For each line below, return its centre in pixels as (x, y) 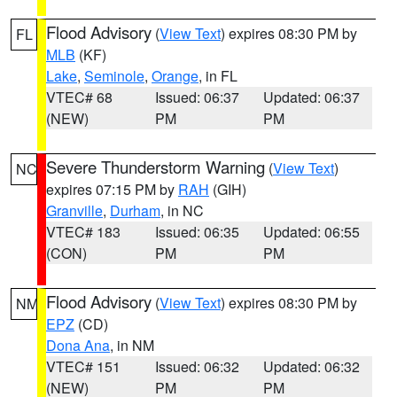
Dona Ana (78, 345)
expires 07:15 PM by (112, 189)
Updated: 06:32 (312, 366)
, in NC (182, 210)
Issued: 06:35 (197, 232)
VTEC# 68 (79, 97)
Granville (74, 210)
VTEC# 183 (83, 232)
